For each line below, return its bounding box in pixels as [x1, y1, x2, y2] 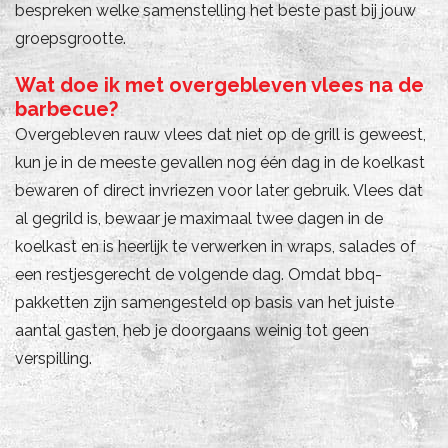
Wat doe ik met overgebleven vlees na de [15, 72, 424, 97]
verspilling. [15, 348, 92, 368]
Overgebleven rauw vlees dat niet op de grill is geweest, [15, 124, 426, 144]
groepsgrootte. [15, 28, 126, 48]
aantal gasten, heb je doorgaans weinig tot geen [15, 320, 369, 340]
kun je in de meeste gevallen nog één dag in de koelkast [15, 152, 425, 172]
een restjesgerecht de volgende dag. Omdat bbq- [15, 264, 382, 284]
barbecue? [15, 96, 118, 121]
